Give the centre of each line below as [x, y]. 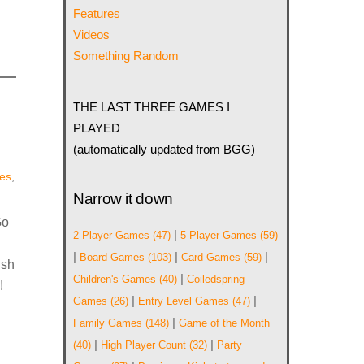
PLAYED [97, 128]
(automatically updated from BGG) [165, 149]
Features [97, 14]
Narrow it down [123, 199]
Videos [92, 35]
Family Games [108, 323]
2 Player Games [112, 236]
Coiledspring [216, 279]
